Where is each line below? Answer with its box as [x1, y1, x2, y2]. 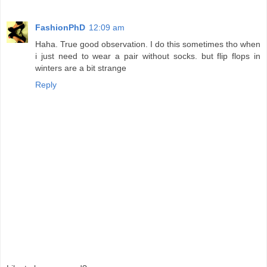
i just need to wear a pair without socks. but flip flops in [35, 51, 260, 61]
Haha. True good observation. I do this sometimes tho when [35, 39, 260, 49]
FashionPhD [35, 23, 85, 33]
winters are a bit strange [35, 63, 126, 73]
